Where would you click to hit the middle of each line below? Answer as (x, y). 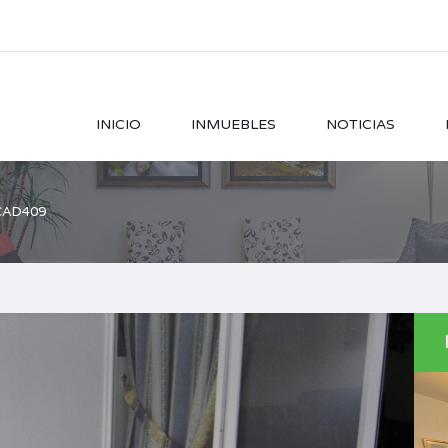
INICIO (118, 124)
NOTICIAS (360, 124)
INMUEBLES (233, 124)
